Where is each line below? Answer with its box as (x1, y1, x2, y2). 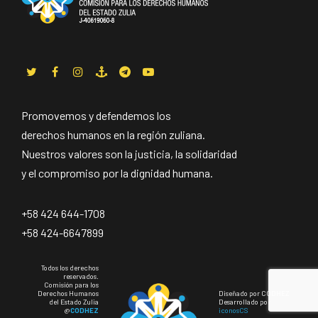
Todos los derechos (41, 263, 99, 272)
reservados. (63, 271, 99, 280)
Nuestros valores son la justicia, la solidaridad (21, 146, 237, 160)
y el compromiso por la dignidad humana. (21, 165, 213, 180)
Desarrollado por (219, 297, 270, 306)
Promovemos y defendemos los (21, 108, 171, 122)
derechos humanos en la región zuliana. (21, 127, 205, 141)
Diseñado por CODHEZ (219, 288, 289, 297)
